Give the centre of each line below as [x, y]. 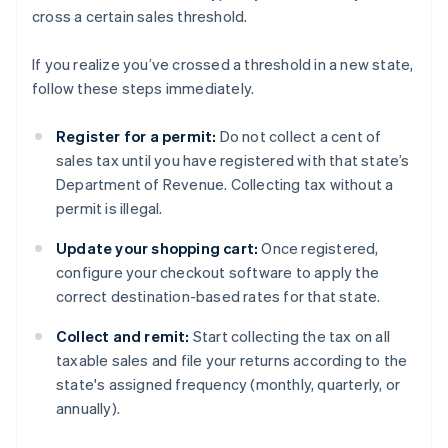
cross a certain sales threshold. [140, 16]
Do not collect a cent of [299, 136]
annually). [88, 408]
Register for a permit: [136, 136]
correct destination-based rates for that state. [218, 296]
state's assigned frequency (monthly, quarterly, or [228, 384]
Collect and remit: [123, 336]
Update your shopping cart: [157, 248]
